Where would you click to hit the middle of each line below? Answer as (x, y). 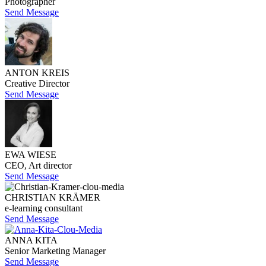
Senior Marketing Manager (55, 251)
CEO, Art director (38, 165)
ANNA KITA (31, 240)
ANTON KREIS (37, 72)
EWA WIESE (31, 154)
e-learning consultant (44, 208)
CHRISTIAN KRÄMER (53, 197)
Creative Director (37, 83)
